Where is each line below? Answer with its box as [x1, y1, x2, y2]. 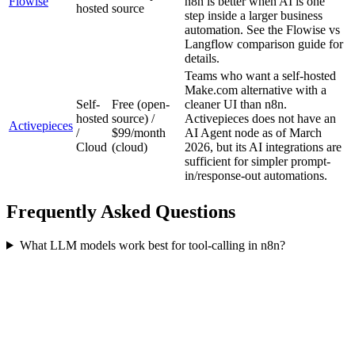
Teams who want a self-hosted [185, 69, 336, 83]
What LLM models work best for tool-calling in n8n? [19, 238, 285, 252]
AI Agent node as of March [185, 126, 322, 140]
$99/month [112, 126, 166, 140]
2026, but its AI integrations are [185, 140, 342, 155]
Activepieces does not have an [185, 112, 336, 126]
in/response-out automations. [185, 169, 327, 183]
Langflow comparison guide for [185, 37, 343, 52]
